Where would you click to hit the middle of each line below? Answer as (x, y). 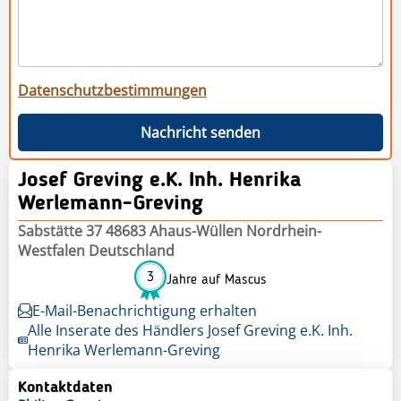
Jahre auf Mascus (217, 281)
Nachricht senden (200, 132)
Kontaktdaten (65, 387)
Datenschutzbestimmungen (112, 90)
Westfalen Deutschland (96, 250)
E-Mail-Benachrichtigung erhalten (145, 310)
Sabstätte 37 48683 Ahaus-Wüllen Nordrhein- (170, 230)
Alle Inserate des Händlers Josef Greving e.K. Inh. (190, 330)
